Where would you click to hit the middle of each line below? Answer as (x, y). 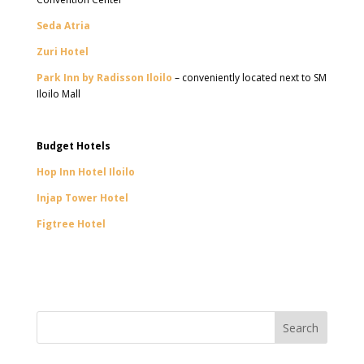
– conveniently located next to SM (249, 78)
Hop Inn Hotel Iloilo (85, 172)
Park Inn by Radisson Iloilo (104, 78)
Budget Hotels (73, 146)
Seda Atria (63, 26)
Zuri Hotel (62, 52)
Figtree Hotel (71, 224)
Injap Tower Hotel (82, 198)
